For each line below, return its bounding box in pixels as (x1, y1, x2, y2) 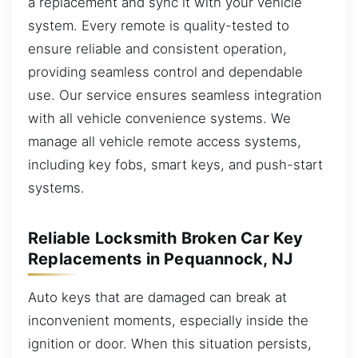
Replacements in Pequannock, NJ (28, 249, 293, 268)
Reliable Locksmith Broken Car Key (28, 229, 304, 248)
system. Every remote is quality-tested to (28, 17, 289, 34)
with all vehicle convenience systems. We (28, 109, 291, 126)
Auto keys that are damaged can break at (28, 288, 287, 305)
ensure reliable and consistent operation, (28, 40, 287, 57)
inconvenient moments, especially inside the (28, 312, 308, 328)
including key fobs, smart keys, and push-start (28, 156, 323, 173)
